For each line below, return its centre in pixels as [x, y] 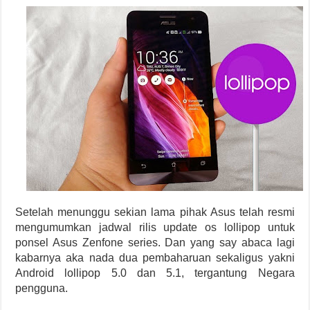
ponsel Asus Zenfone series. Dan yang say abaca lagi [155, 243]
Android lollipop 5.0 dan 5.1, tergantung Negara [155, 273]
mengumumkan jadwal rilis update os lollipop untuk [155, 227]
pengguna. [42, 288]
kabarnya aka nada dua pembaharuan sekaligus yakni [155, 258]
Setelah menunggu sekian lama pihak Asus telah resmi [155, 212]
